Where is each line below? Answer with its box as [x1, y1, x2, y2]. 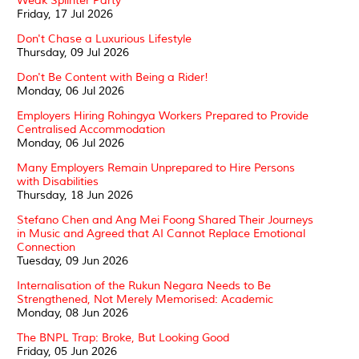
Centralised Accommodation [17, 122, 165, 136]
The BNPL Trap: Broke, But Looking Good [17, 330, 229, 345]
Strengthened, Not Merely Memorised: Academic [17, 292, 273, 306]
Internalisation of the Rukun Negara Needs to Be [17, 278, 271, 292]
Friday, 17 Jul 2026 [17, 6, 113, 21]
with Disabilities [17, 174, 99, 188]
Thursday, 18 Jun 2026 [17, 188, 133, 202]
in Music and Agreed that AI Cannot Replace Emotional [17, 226, 305, 240]
